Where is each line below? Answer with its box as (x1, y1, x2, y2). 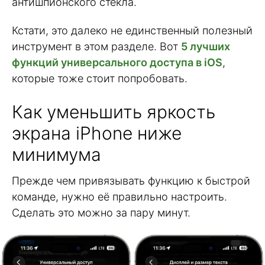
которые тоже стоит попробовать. (12, 72, 188, 85)
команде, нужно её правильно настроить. (12, 190, 227, 203)
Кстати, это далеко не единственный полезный (12, 24, 253, 37)
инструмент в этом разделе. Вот (12, 40, 181, 53)
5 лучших (181, 40, 230, 53)
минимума (12, 144, 101, 166)
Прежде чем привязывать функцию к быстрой (12, 174, 250, 188)
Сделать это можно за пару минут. (12, 206, 190, 219)
